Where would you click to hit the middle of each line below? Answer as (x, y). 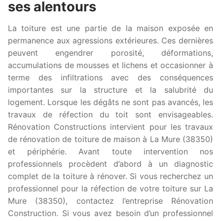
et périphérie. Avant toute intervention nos (110, 151)
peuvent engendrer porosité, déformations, (110, 53)
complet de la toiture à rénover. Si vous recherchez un (110, 176)
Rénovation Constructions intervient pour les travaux (110, 127)
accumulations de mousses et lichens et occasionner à (110, 65)
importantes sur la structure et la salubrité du (110, 90)
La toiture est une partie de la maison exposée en (110, 28)
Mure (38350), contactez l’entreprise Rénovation (110, 201)
